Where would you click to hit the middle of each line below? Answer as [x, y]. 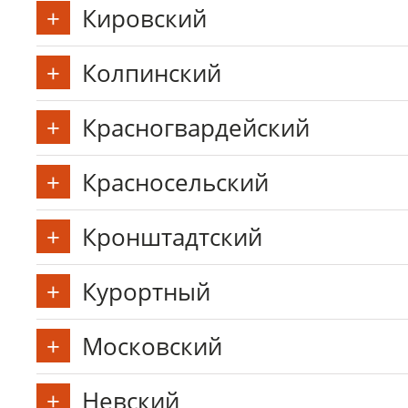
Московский [152, 346]
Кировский [144, 18]
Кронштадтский [172, 237]
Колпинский [152, 73]
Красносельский [175, 182]
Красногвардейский [196, 127]
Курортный [146, 291]
